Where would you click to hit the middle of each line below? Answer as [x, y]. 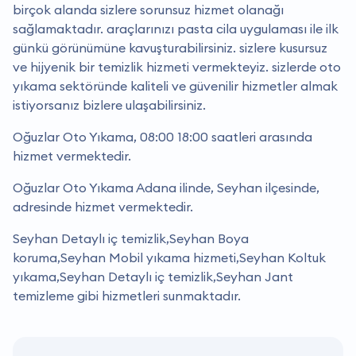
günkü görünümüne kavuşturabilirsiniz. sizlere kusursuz [170, 47]
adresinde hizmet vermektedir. [103, 206]
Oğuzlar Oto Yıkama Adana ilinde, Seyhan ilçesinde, [166, 187]
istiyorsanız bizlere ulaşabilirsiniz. [109, 104]
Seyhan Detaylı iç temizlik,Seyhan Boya [131, 238]
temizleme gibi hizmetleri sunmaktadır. [127, 295]
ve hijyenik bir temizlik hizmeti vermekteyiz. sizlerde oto [177, 66]
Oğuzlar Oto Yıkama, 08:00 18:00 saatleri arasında [163, 136]
